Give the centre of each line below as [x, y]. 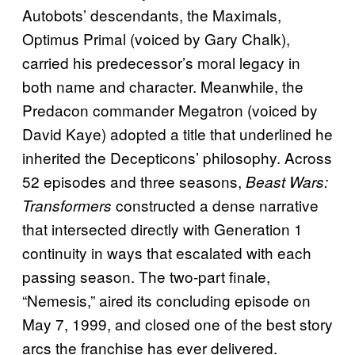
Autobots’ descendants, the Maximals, [152, 14]
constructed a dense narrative [215, 204]
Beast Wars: [287, 181]
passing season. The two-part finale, [146, 276]
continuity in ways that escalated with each [167, 252]
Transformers [67, 205]
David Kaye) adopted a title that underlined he [177, 133]
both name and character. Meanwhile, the [163, 86]
